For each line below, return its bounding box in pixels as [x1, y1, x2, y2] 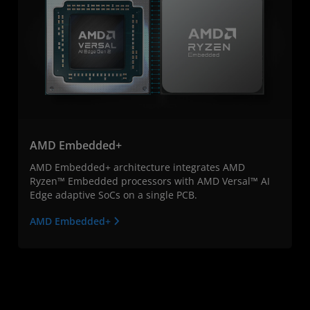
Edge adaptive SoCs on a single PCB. [30, 188, 197, 201]
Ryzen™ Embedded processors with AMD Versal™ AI [30, 174, 270, 188]
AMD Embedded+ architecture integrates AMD [30, 160, 245, 174]
